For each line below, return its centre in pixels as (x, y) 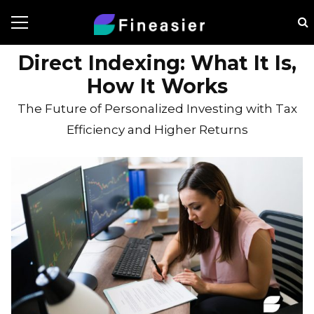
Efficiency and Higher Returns (157, 130)
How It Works (157, 86)
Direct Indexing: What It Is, (157, 63)
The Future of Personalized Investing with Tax (157, 109)
